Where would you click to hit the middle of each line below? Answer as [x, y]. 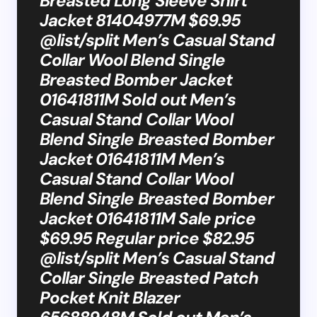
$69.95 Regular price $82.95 [147, 238]
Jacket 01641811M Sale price [148, 218]
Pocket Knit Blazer [110, 297]
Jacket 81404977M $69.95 [140, 20]
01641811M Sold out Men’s [138, 99]
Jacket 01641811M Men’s [132, 158]
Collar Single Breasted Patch [149, 277]
